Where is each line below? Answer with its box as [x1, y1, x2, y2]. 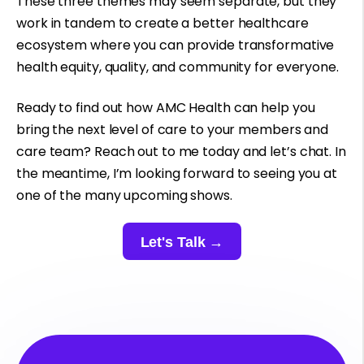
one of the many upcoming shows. [16, 185, 236, 205]
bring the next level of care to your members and [16, 119, 329, 139]
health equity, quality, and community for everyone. [16, 58, 342, 77]
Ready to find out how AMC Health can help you [16, 97, 315, 117]
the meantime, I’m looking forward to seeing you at [16, 163, 337, 183]
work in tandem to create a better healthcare [16, 14, 309, 33]
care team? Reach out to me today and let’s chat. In [16, 141, 346, 161]
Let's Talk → [140, 233, 224, 250]
